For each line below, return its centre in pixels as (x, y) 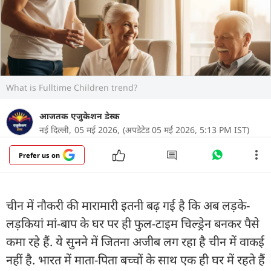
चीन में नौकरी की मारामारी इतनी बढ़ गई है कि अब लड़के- (128, 205)
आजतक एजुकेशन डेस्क (80, 116)
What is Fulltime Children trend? (72, 87)
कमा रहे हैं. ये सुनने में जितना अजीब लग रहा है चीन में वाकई (135, 241)
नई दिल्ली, (55, 129)
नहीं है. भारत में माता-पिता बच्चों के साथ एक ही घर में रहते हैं (135, 260)
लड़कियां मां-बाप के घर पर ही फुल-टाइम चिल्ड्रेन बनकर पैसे (133, 223)
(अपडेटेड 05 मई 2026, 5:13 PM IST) (186, 129)
